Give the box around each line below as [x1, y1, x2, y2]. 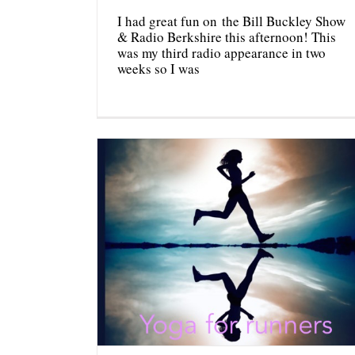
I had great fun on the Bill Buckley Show [117, 12, 345, 31]
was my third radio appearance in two [117, 44, 326, 63]
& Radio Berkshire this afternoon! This [117, 28, 336, 47]
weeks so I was [117, 59, 200, 78]
